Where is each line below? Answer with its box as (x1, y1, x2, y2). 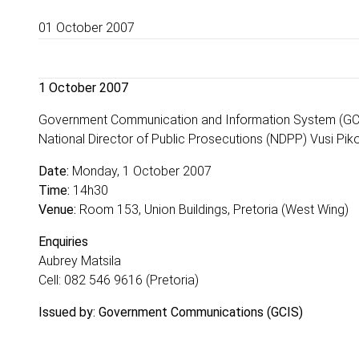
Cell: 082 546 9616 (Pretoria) (38, 272, 199, 288)
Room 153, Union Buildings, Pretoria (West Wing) (76, 202, 349, 217)
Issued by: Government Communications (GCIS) (38, 305, 303, 320)
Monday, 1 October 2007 (69, 163, 212, 179)
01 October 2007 (38, 20, 135, 35)
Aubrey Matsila (38, 253, 121, 268)
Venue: (38, 202, 76, 217)
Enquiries (38, 234, 88, 249)
